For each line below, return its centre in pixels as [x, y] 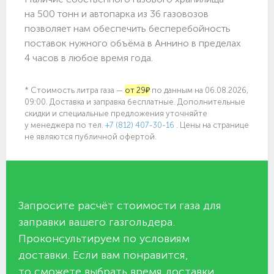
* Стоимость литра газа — [75, 90]
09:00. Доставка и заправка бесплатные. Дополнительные [135, 102]
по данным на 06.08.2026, [199, 90]
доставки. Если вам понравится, [103, 255]
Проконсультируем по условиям [104, 238]
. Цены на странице [212, 125]
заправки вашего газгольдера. [97, 222]
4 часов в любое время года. [89, 57]
